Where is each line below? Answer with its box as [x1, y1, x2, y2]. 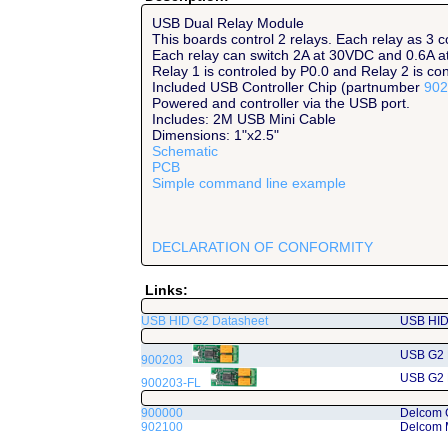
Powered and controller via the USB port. [151, 95, 410, 111]
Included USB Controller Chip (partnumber [151, 79, 424, 95]
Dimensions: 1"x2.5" [151, 127, 279, 143]
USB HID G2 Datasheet [140, 314, 268, 328]
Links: [140, 282, 188, 298]
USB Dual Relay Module [151, 15, 304, 31]
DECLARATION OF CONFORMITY [151, 239, 373, 255]
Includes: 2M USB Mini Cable [151, 111, 336, 127]
